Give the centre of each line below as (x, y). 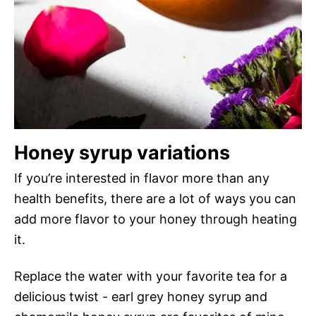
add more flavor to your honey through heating (156, 219)
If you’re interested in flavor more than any (142, 178)
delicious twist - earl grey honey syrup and (141, 296)
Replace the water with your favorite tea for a (151, 276)
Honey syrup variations (122, 152)
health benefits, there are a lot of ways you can (155, 198)
